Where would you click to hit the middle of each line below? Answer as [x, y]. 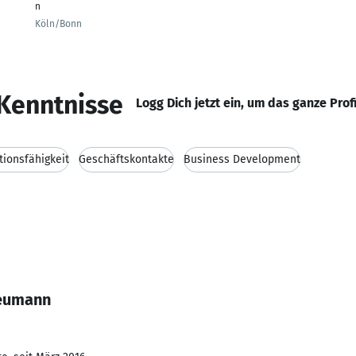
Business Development [242, 159]
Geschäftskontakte [126, 159]
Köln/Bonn [58, 24]
